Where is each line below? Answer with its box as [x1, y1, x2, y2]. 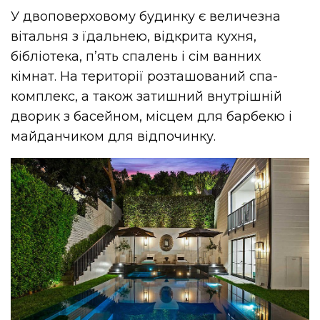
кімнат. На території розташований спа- [11, 69, 279, 85]
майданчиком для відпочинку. [11, 129, 216, 145]
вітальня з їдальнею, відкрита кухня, [11, 29, 257, 45]
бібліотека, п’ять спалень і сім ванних [11, 49, 261, 65]
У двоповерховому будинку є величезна [11, 9, 281, 25]
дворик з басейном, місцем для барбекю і [11, 109, 293, 125]
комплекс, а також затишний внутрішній [11, 89, 283, 105]
